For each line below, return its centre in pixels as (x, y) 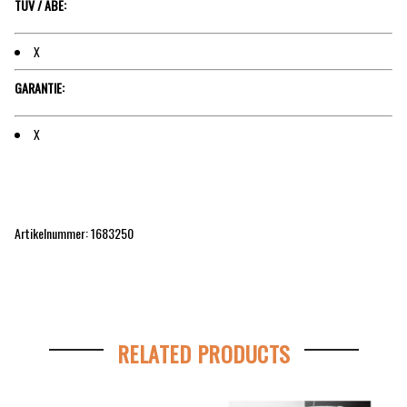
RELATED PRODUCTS (203, 353)
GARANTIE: (40, 88)
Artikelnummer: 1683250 (74, 233)
